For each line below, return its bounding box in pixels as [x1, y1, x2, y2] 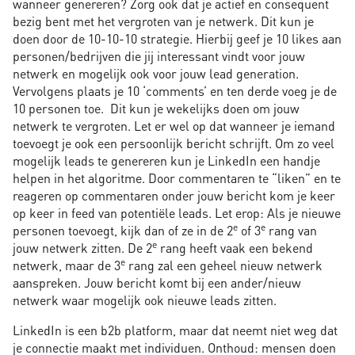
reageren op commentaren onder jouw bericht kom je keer [13, 187, 335, 204]
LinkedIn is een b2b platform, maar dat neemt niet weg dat [13, 322, 338, 339]
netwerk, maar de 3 [13, 257, 120, 274]
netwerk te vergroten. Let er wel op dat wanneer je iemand [13, 117, 335, 135]
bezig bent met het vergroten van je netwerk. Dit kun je [13, 13, 314, 30]
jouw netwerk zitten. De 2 [13, 239, 152, 257]
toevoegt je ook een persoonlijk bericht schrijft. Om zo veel [13, 135, 334, 152]
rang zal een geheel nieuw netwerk [125, 257, 323, 274]
